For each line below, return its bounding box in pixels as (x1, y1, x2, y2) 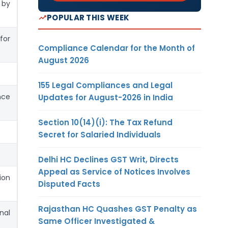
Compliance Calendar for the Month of (38, 42, 195, 53)
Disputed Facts (38, 178, 100, 189)
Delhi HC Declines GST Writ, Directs (38, 154, 179, 165)
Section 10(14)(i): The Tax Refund (38, 117, 173, 128)
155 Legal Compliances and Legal (38, 79, 173, 91)
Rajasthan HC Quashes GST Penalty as (38, 203, 197, 214)
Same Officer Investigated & (38, 215, 155, 226)
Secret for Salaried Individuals (38, 129, 161, 140)
